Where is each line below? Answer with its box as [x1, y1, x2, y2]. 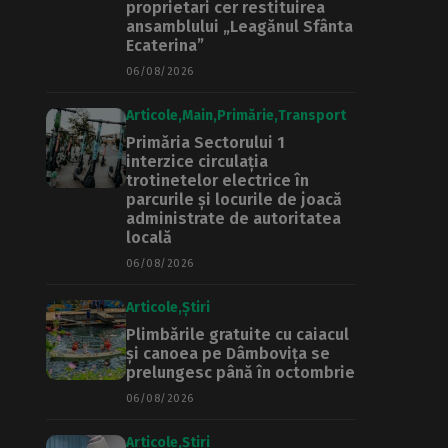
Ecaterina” [126, 36, 204, 55]
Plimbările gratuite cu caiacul [126, 325, 349, 344]
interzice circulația [126, 152, 268, 171]
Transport [278, 107, 346, 124]
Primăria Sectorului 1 [126, 133, 285, 152]
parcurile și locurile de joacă [126, 190, 342, 209]
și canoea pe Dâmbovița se [126, 344, 330, 363]
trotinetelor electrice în [126, 171, 309, 190]
